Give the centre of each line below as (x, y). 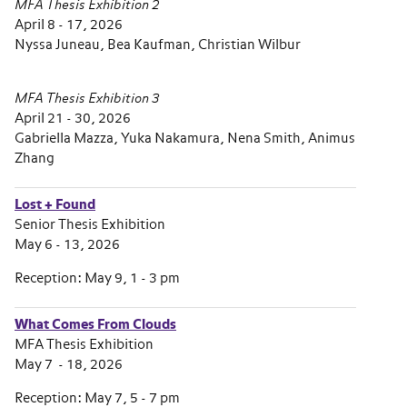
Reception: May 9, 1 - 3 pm (97, 278)
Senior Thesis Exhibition (91, 225)
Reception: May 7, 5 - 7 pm (97, 398)
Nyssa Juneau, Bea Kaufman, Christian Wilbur (158, 45)
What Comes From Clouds (95, 325)
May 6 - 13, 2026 (67, 245)
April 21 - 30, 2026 (73, 119)
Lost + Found (55, 205)
